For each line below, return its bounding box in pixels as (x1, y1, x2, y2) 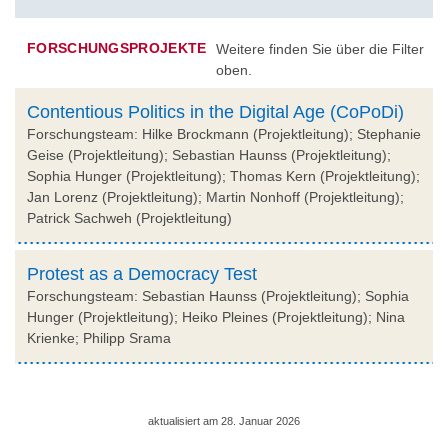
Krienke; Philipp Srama (27, 329, 171, 346)
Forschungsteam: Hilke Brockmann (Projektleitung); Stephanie (27, 125, 421, 142)
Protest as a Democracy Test (27, 263, 257, 284)
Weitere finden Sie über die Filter (216, 40, 425, 57)
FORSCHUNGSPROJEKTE (27, 39, 207, 56)
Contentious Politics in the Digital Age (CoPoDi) (27, 101, 404, 122)
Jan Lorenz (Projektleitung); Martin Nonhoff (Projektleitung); (27, 188, 404, 205)
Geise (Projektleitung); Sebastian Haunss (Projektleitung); (27, 146, 391, 163)
